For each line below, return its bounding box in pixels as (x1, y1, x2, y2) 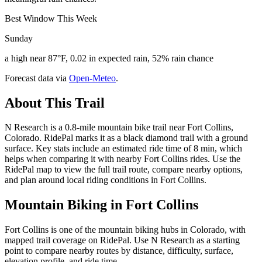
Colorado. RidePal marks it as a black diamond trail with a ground (5, 133, 248, 143)
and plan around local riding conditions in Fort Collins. (5, 175, 206, 185)
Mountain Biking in (5, 197, 126, 213)
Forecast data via (5, 73, 67, 83)
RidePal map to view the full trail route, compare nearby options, (5, 164, 243, 175)
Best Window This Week (5, 13, 97, 23)
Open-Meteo (69, 73, 116, 83)
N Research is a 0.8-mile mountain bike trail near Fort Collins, (5, 122, 233, 133)
